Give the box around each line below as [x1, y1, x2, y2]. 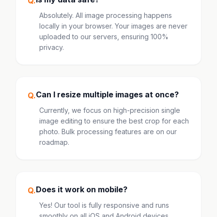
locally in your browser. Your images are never [39, 22, 187, 30]
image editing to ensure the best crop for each [39, 117, 189, 125]
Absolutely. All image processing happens [39, 11, 172, 19]
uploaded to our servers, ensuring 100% [39, 32, 169, 41]
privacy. [39, 43, 64, 51]
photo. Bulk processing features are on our [39, 127, 177, 136]
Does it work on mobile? [36, 185, 127, 194]
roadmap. [39, 138, 69, 146]
